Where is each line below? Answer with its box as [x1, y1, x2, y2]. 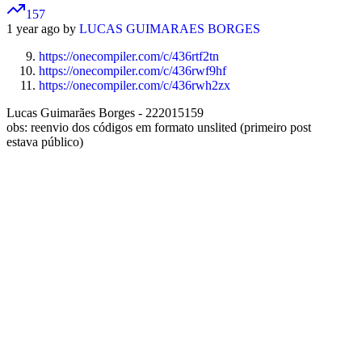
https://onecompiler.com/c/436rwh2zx [39, 78, 230, 93]
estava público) [6, 135, 83, 149]
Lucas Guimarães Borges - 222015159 [6, 106, 204, 120]
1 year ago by [6, 22, 79, 36]
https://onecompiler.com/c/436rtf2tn [39, 49, 219, 64]
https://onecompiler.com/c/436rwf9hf [39, 64, 226, 78]
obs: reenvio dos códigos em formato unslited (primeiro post [6, 120, 311, 135]
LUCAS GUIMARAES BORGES [79, 22, 260, 36]
